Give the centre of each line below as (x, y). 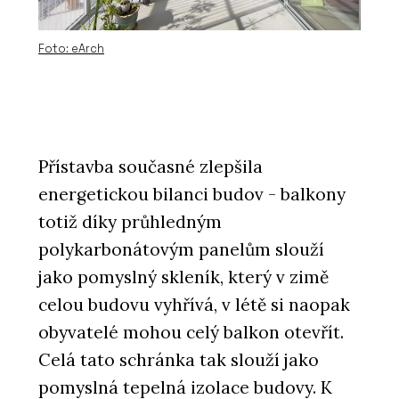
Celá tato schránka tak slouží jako (179, 360)
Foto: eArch (71, 48)
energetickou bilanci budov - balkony (192, 195)
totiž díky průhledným (130, 222)
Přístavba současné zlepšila (151, 167)
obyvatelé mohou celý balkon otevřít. (191, 333)
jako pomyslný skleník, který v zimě (183, 277)
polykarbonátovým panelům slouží (181, 250)
